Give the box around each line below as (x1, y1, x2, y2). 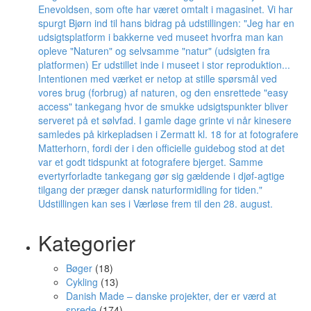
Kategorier (38, 227, 135, 258)
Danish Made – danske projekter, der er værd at (66, 288, 276, 303)
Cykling (66, 274, 98, 289)
